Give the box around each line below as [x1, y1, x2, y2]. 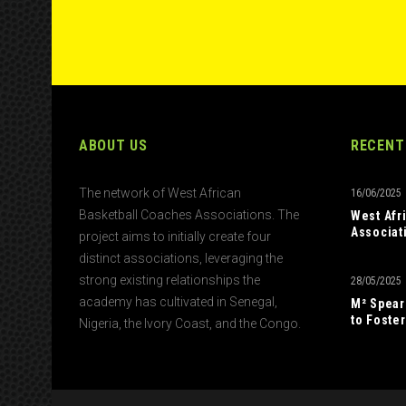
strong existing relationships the [79, 273, 260, 287]
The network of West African [79, 186, 241, 200]
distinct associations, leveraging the [79, 251, 283, 266]
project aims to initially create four [79, 229, 271, 244]
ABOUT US [79, 137, 148, 154]
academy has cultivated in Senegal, [79, 295, 277, 309]
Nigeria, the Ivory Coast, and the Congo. [79, 316, 301, 331]
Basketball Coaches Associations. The [79, 208, 299, 222]
